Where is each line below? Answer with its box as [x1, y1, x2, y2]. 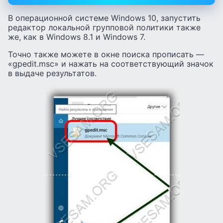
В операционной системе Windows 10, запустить [8, 12, 201, 23]
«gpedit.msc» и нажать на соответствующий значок [8, 58, 214, 69]
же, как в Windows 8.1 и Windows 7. [8, 31, 145, 42]
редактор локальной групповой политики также [8, 22, 201, 32]
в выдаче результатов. [8, 68, 97, 78]
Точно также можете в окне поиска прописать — [8, 49, 204, 59]
